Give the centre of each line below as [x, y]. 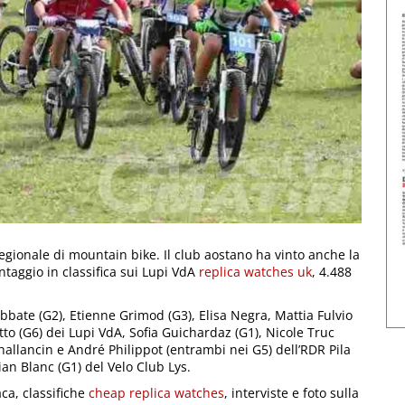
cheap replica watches [156, 392]
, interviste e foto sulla [292, 392]
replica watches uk [255, 271]
